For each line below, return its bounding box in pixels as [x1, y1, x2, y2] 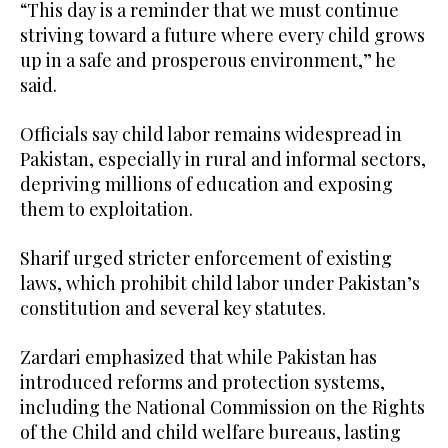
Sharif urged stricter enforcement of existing [20, 246, 392, 271]
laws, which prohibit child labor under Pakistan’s [20, 271, 420, 296]
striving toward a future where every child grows [20, 23, 425, 48]
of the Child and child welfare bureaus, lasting [20, 420, 401, 445]
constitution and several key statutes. [20, 296, 326, 321]
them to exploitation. [20, 197, 193, 222]
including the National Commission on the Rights [20, 395, 425, 420]
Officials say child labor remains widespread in [20, 122, 402, 147]
